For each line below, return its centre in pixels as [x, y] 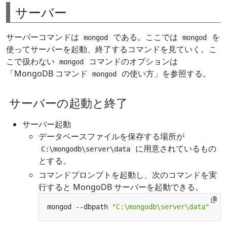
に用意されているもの [175, 148]
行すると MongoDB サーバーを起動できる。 [121, 187]
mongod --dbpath [80, 206]
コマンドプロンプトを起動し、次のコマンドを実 [128, 175]
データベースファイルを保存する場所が [111, 136]
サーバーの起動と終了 [68, 103]
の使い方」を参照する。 [165, 73]
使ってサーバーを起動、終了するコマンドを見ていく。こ [111, 49]
